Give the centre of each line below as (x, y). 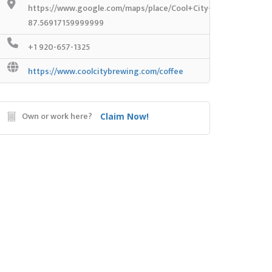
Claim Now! (124, 116)
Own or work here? (57, 116)
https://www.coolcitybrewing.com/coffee (106, 71)
